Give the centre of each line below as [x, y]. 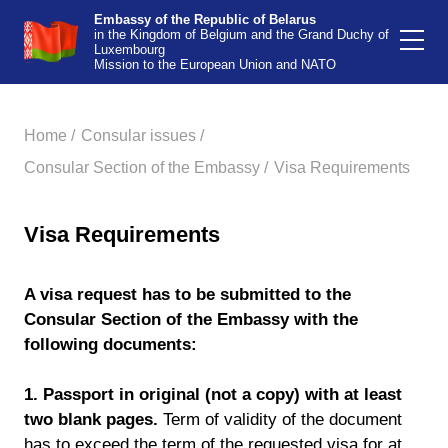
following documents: [110, 344]
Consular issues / [142, 135]
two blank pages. [91, 419]
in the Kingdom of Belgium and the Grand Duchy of [241, 34]
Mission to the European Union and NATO [215, 64]
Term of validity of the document [280, 419]
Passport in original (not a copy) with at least [222, 394]
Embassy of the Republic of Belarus [205, 19]
